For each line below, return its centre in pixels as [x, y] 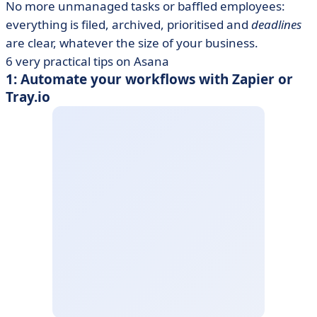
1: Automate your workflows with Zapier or [149, 79]
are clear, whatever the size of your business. [132, 43]
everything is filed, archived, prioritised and [128, 24]
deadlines [276, 24]
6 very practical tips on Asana [87, 61]
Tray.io [28, 97]
